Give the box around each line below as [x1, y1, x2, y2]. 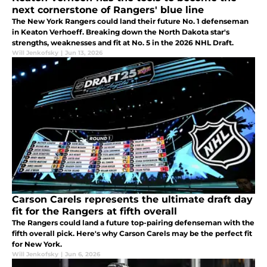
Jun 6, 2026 [65, 250, 100, 258]
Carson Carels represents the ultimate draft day [12, 193, 253, 205]
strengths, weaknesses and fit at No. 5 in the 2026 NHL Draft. [12, 38, 234, 47]
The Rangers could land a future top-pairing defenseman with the [12, 218, 254, 227]
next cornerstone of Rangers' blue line [12, 4, 204, 15]
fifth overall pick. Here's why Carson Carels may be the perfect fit [12, 228, 252, 238]
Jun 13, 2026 [65, 48, 103, 57]
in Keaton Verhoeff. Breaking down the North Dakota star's [12, 27, 229, 36]
